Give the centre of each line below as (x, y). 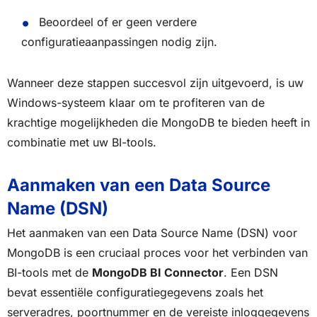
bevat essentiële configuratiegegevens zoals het (135, 293)
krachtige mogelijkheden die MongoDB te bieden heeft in (158, 122)
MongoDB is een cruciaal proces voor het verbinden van (157, 253)
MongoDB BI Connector (158, 273)
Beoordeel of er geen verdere (117, 22)
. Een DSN (251, 273)
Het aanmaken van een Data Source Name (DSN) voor (152, 233)
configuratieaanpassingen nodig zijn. (119, 41)
